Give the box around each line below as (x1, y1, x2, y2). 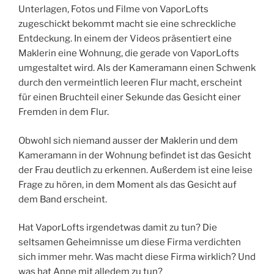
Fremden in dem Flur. (18, 106, 109, 118)
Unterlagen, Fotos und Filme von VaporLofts (18, 4, 209, 15)
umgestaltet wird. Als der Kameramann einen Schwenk (18, 62, 256, 74)
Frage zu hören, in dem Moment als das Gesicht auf (18, 179, 237, 190)
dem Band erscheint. (18, 193, 107, 205)
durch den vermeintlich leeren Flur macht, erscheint (18, 77, 242, 89)
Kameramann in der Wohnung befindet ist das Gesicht (18, 149, 251, 161)
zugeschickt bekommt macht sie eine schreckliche (18, 18, 236, 30)
